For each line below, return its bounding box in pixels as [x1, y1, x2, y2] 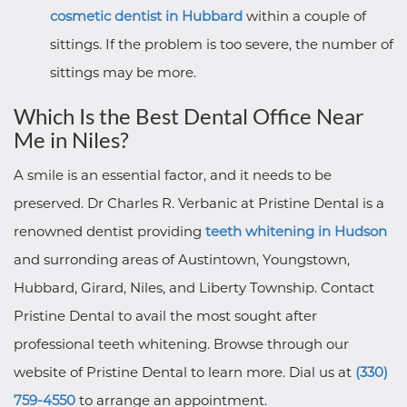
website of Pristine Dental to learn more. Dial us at [14, 363, 355, 381]
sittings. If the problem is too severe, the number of [50, 35, 393, 53]
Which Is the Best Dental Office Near [14, 103, 364, 129]
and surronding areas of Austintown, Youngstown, [14, 251, 350, 268]
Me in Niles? [14, 126, 129, 153]
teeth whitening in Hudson [205, 223, 387, 240]
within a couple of [243, 7, 366, 25]
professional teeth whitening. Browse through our [14, 335, 349, 352]
